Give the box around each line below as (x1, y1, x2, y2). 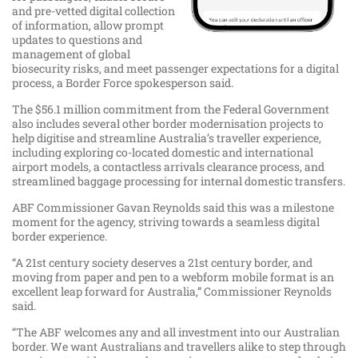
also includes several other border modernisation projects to (12, 116, 324, 132)
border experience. (12, 229, 107, 245)
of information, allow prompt (12, 18, 164, 34)
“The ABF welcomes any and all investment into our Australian (12, 324, 340, 340)
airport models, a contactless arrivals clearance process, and (12, 159, 324, 175)
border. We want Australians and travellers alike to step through (12, 339, 346, 355)
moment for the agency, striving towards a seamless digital (12, 214, 320, 230)
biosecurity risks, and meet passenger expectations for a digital (12, 61, 339, 77)
